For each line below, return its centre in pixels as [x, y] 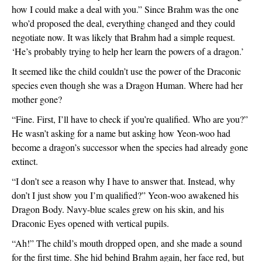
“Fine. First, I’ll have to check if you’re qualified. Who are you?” [130, 119]
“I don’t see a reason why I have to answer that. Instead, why [123, 181]
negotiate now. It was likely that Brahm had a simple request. [123, 37]
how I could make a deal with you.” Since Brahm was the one [125, 9]
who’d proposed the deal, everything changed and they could [123, 23]
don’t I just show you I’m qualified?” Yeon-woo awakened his [125, 195]
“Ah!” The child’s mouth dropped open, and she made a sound [127, 243]
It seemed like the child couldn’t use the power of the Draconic [126, 71]
